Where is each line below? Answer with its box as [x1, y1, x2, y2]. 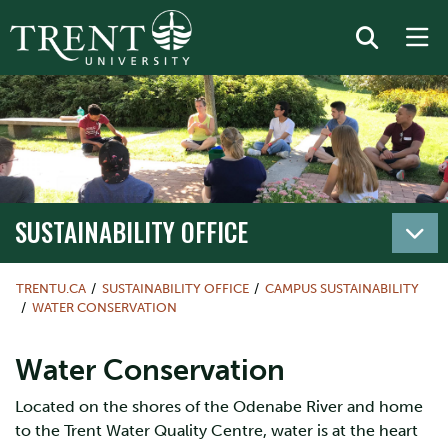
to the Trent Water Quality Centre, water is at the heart [15, 421, 418, 440]
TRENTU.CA [16, 281, 86, 296]
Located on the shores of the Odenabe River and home [15, 397, 423, 416]
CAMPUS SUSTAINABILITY [265, 281, 419, 296]
